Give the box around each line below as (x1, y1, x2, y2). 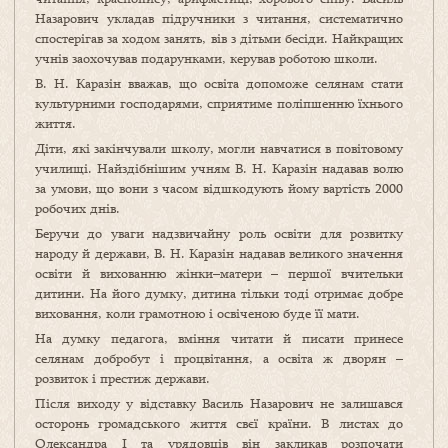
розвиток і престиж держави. (35, 369, 210, 388)
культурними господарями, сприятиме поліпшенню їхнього (35, 94, 403, 113)
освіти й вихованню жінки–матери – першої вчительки (35, 264, 403, 283)
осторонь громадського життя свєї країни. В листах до (35, 414, 403, 433)
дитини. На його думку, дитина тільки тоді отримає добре (35, 284, 403, 303)
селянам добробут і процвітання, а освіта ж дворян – (35, 349, 403, 368)
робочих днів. (35, 199, 120, 218)
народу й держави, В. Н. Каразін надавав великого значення (35, 244, 403, 263)
